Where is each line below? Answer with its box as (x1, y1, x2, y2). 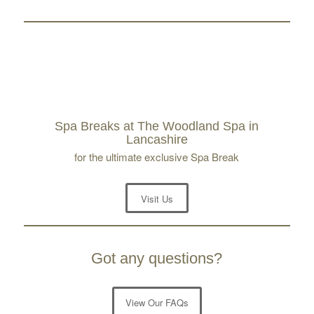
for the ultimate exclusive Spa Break (74, 168, 240, 184)
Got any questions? (91, 268, 223, 287)
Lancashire (125, 152, 188, 167)
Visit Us (140, 211, 173, 225)
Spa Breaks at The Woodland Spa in (55, 139, 259, 153)
